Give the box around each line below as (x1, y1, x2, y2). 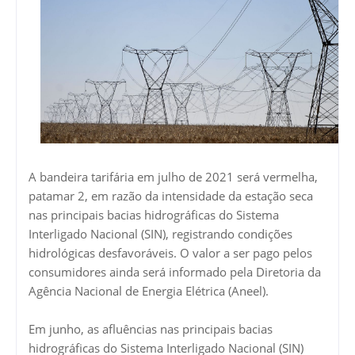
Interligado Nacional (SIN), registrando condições (29, 225, 292, 242)
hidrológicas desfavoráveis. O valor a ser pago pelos (29, 244, 312, 261)
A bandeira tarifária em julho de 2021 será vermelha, (29, 168, 318, 185)
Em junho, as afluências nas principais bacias (29, 320, 273, 337)
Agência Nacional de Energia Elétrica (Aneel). (29, 282, 269, 299)
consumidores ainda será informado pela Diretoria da (29, 263, 321, 280)
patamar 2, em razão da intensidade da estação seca (29, 187, 313, 204)
